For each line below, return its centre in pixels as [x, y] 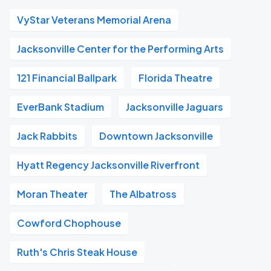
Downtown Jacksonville [156, 136]
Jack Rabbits [47, 136]
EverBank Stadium [60, 107]
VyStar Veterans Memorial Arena [94, 20]
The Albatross [143, 194]
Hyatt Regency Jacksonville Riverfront [108, 165]
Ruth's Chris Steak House [77, 252]
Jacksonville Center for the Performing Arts [120, 49]
